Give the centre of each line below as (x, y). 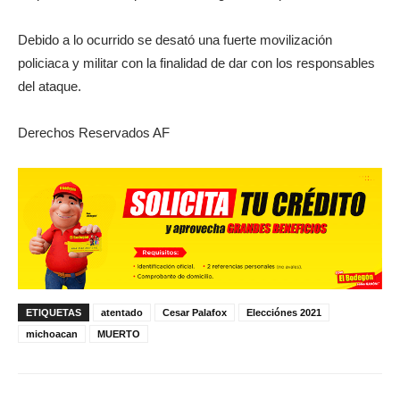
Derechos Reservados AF (94, 132)
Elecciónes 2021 (284, 312)
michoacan (52, 333)
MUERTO (119, 333)
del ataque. (50, 86)
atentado (122, 312)
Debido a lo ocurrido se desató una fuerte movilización (175, 39)
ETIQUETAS (54, 312)
